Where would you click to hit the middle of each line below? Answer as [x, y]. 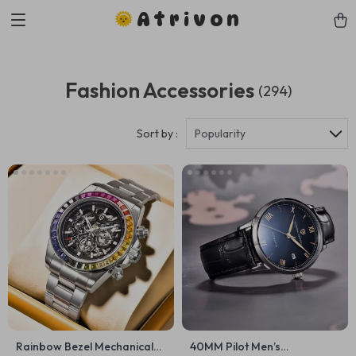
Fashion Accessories [159, 90]
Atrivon [190, 19]
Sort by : [157, 133]
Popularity [220, 133]
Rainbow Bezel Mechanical [85, 346]
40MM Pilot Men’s [235, 346]
